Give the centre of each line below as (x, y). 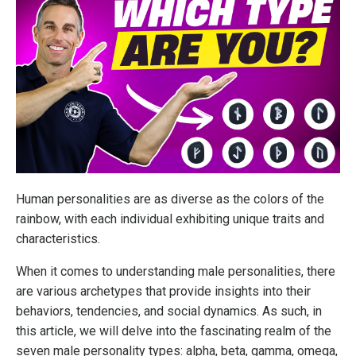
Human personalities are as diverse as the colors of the (170, 199)
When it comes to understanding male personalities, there (176, 272)
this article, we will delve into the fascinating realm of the (174, 331)
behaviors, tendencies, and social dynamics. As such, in (169, 311)
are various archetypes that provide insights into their (163, 292)
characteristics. (60, 239)
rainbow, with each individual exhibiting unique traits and (170, 219)
